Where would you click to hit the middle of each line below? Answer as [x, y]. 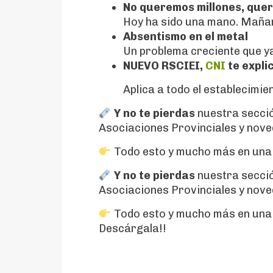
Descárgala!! [133, 229]
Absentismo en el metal [186, 37]
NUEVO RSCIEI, [164, 66]
